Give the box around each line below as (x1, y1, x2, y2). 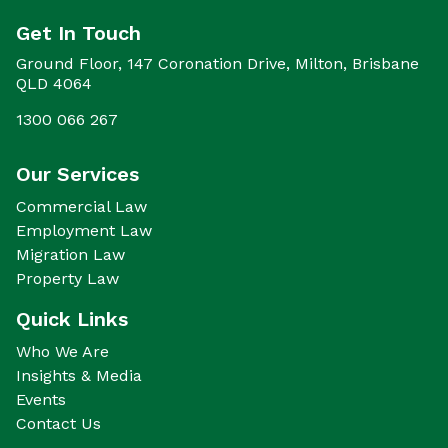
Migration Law (16, 245, 125, 264)
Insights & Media (16, 366, 142, 385)
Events (16, 390, 66, 409)
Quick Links (16, 307, 128, 331)
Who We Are (16, 342, 109, 361)
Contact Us (16, 414, 101, 433)
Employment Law (16, 221, 152, 240)
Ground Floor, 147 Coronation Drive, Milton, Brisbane (16, 54, 419, 73)
